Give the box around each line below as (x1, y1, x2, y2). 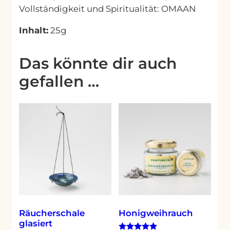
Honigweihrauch (119, 207, 194, 218)
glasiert (19, 218, 53, 228)
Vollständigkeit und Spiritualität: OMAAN (19, 3, 197, 14)
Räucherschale (19, 207, 85, 218)
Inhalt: (19, 25, 49, 36)
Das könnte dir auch (19, 53, 177, 72)
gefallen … (19, 71, 100, 90)
